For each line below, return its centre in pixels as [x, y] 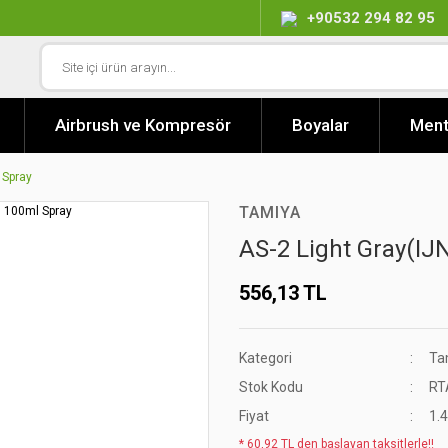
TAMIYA [270, 212]
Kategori [265, 358]
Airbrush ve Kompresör [143, 125]
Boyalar [320, 125]
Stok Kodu [271, 387]
